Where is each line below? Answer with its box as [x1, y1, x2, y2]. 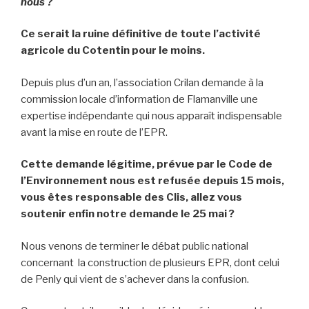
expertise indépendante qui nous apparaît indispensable [21, 109, 282, 122]
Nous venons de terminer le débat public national [21, 239, 248, 252]
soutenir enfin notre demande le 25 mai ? [21, 208, 235, 221]
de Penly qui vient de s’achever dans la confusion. [21, 272, 249, 286]
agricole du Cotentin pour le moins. [21, 44, 205, 57]
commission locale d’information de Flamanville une [21, 92, 258, 106]
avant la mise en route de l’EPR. [21, 126, 168, 139]
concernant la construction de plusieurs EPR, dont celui [21, 256, 279, 269]
